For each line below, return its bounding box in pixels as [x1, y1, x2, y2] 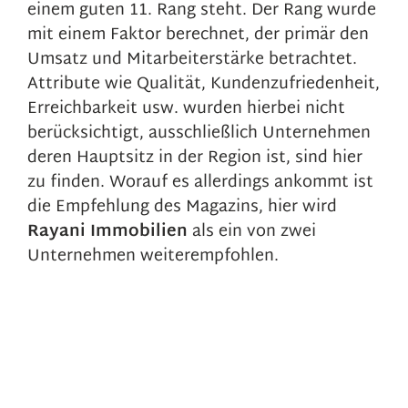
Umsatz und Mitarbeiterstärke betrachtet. [27, 45, 357, 75]
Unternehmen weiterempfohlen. [27, 241, 279, 271]
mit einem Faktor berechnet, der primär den [27, 20, 369, 50]
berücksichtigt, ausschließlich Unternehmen [27, 118, 371, 148]
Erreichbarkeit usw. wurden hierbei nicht [27, 94, 345, 124]
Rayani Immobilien [27, 217, 188, 247]
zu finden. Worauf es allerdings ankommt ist [27, 168, 373, 198]
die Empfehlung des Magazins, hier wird [27, 192, 337, 222]
